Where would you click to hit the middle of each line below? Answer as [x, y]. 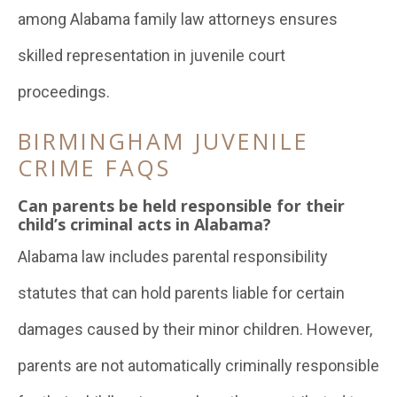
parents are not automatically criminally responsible [198, 366]
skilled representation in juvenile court [152, 55]
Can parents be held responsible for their [181, 206]
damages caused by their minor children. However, [195, 329]
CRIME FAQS [94, 167]
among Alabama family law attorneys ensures [178, 19]
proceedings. [64, 92]
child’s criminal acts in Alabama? [144, 224]
